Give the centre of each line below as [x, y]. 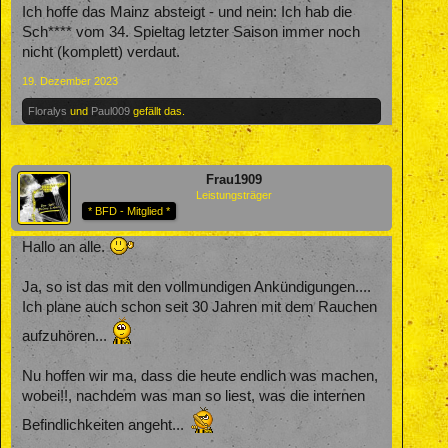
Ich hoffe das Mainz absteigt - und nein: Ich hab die [187, 11]
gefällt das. [157, 110]
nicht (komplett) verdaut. [101, 51]
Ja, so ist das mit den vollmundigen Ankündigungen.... [196, 286]
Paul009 [110, 110]
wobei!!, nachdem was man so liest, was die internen [193, 395]
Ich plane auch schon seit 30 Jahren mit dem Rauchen [199, 306]
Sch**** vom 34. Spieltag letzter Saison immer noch [191, 31]
